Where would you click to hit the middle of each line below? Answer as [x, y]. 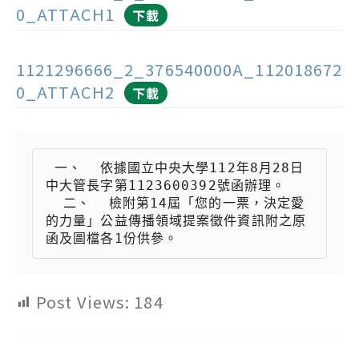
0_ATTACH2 [65, 92]
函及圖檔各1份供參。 [112, 238]
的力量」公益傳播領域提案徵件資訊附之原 [176, 220]
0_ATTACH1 [65, 14]
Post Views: [83, 301]
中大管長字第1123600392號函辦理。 [166, 185]
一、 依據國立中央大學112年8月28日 [50, 167]
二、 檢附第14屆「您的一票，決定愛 [55, 203]
